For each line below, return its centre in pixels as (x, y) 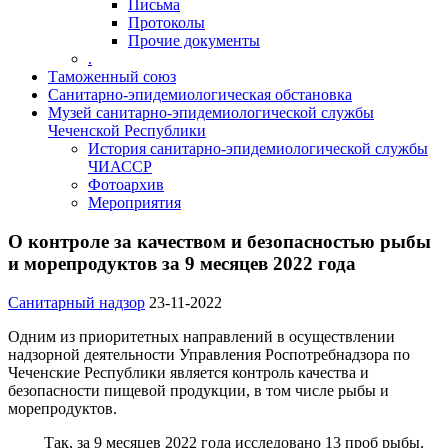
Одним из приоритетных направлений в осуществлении (201, 336)
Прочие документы (194, 41)
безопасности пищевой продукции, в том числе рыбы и (198, 390)
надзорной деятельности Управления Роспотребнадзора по (209, 354)
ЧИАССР (120, 167)
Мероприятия (134, 203)
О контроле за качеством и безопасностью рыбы (219, 242)
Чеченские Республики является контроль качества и (188, 372)
